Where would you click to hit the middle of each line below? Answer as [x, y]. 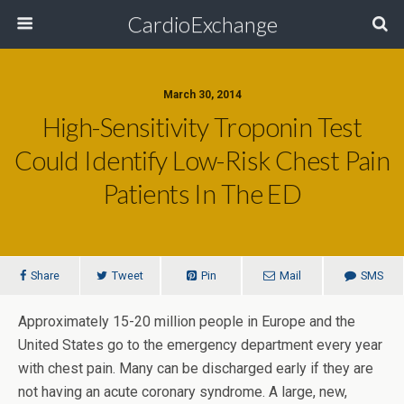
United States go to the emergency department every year [200, 345]
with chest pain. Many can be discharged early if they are [196, 368]
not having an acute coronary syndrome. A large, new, [183, 392]
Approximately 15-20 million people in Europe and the [187, 321]
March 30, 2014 [202, 95]
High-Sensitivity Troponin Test [202, 127]
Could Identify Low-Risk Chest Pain [202, 161]
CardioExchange [202, 24]
